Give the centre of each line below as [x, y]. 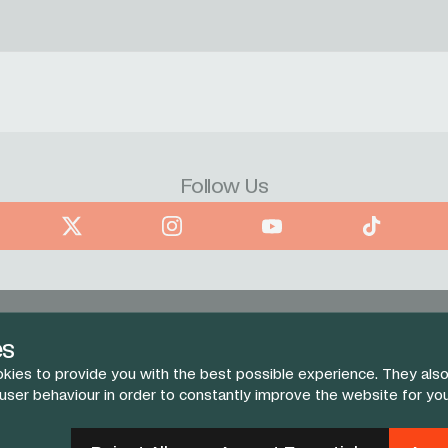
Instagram [200, 225]
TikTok [385, 225]
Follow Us [224, 187]
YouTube [293, 225]
